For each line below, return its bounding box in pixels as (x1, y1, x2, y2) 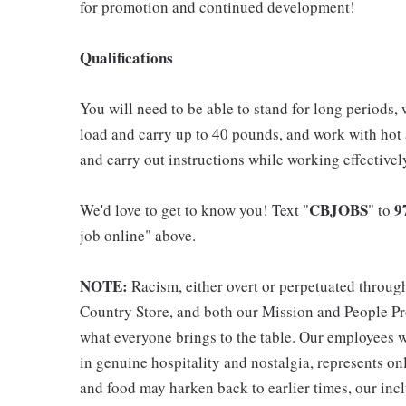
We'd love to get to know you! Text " (80, 199, 309, 220)
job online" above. (80, 225, 196, 246)
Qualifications (80, 46, 173, 69)
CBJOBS (309, 198, 368, 221)
